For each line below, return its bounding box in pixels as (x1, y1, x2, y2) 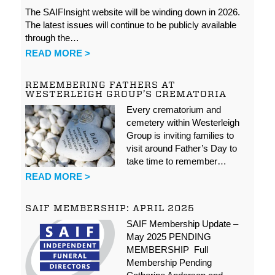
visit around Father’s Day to (126, 142, 237, 153)
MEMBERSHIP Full (126, 244, 208, 255)
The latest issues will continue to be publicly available (25, 19, 237, 30)
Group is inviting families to (126, 130, 234, 141)
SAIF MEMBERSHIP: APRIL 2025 (25, 202, 195, 214)
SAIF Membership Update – (126, 218, 238, 229)
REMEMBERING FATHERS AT (25, 79, 176, 90)
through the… (25, 32, 80, 43)
